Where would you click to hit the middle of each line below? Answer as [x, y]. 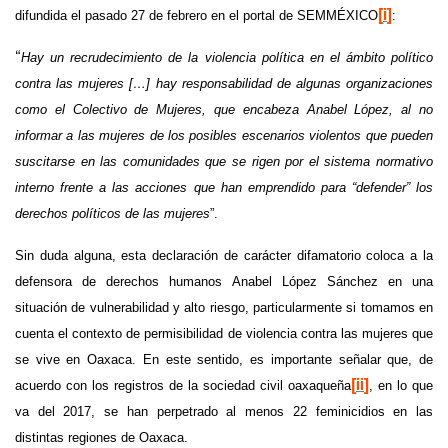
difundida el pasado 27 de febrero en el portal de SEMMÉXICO [196, 15]
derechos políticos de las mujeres [112, 213]
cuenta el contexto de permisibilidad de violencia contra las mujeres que [224, 333]
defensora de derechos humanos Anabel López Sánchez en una [224, 281]
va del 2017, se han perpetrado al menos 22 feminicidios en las [224, 411]
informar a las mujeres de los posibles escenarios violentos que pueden [224, 135]
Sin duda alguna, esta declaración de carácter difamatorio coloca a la [224, 255]
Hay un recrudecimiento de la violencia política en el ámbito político [227, 57]
